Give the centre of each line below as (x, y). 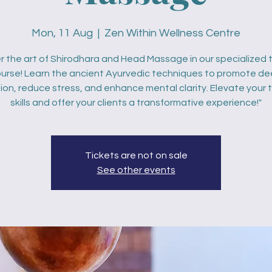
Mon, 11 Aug (62, 33)
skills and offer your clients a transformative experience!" (136, 103)
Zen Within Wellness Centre (172, 33)
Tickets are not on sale (136, 155)
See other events (136, 170)
